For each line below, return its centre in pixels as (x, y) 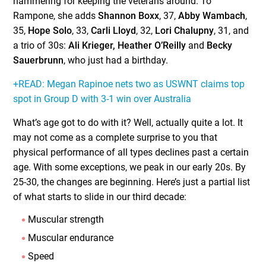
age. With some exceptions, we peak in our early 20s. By (130, 167)
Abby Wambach (212, 16)
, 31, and (232, 31)
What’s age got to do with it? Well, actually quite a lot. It (128, 123)
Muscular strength (66, 219)
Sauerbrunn (39, 60)
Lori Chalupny (185, 31)
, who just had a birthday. (116, 60)
